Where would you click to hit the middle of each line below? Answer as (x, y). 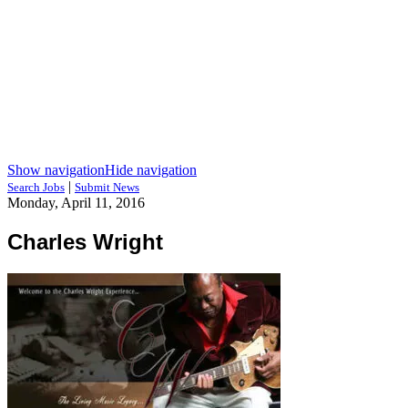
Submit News (107, 187)
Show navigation (56, 170)
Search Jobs (36, 187)
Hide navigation (151, 170)
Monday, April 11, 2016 (76, 203)
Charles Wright (85, 241)
